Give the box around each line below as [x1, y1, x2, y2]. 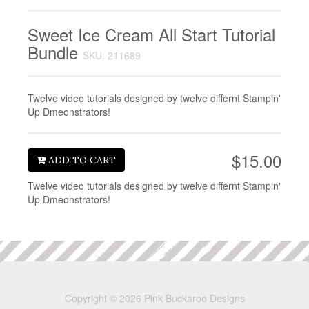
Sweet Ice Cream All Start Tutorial [28, 22, 275, 47]
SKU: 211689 [83, 48, 141, 63]
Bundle [28, 40, 83, 65]
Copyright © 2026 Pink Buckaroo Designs [64, 291, 245, 306]
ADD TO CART [46, 154, 116, 167]
